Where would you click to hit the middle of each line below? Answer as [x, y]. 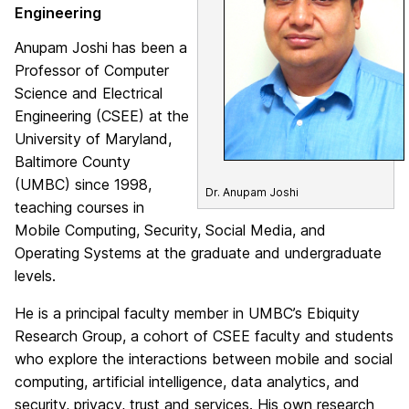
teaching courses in [79, 207]
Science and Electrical [89, 93]
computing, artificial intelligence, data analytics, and [187, 382]
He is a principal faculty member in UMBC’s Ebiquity [187, 313]
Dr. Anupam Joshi [252, 192]
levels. [35, 276]
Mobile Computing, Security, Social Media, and [170, 230]
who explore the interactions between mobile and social [204, 359]
